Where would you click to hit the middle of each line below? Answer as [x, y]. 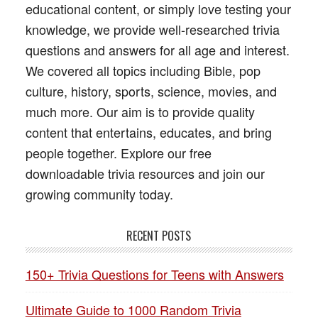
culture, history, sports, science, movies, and [151, 91]
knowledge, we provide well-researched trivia [152, 29]
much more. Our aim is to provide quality [140, 111]
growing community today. [99, 194]
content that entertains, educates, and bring [148, 132]
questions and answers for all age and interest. [157, 50]
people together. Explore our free [118, 153]
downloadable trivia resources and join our [145, 173]
